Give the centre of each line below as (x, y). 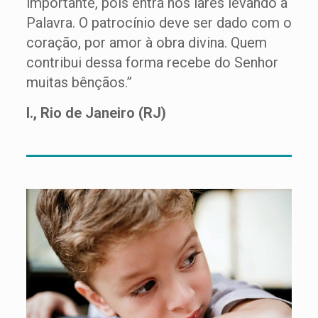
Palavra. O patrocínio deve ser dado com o (159, 23)
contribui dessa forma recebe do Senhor (152, 62)
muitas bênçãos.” (81, 82)
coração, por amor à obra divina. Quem (146, 43)
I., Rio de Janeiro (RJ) (96, 113)
